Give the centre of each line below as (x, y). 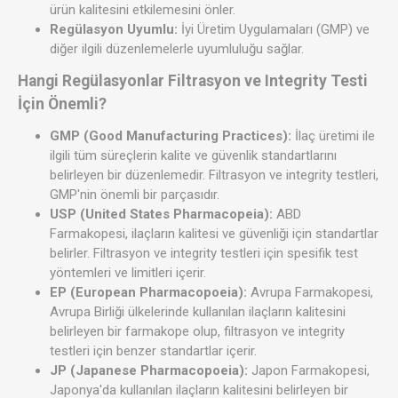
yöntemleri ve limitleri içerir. (128, 272)
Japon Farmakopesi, (309, 370)
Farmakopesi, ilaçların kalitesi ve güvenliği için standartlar (214, 233)
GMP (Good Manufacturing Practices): (171, 135)
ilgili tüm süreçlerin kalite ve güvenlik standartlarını (193, 155)
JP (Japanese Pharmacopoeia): (149, 370)
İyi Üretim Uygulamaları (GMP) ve (274, 29)
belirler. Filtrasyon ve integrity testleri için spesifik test (204, 253)
